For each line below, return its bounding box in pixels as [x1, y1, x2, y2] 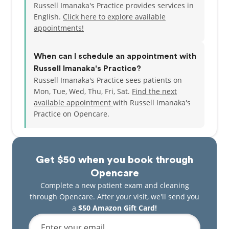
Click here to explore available [63, 12, 166, 21]
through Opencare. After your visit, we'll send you [30, 192, 199, 201]
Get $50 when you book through [36, 155, 193, 165]
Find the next [132, 86, 177, 96]
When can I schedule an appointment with [34, 52, 196, 60]
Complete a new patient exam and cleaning [40, 180, 189, 190]
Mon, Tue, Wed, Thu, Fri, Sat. [34, 86, 132, 96]
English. [34, 12, 63, 21]
